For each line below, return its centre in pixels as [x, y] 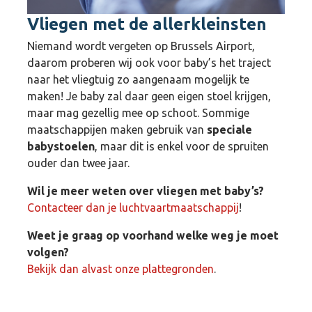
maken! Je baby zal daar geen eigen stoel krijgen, [149, 96]
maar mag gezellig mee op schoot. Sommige [138, 112]
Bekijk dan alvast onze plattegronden [120, 268]
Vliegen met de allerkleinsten [147, 24]
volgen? [48, 252]
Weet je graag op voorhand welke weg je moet [153, 235]
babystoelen [61, 146]
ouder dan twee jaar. [78, 163]
